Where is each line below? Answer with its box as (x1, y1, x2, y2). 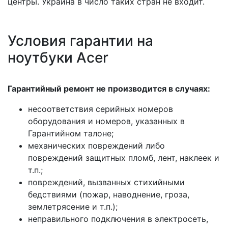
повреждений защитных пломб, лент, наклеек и (28, 153, 219, 163)
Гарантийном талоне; (28, 128, 113, 138)
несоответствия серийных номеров (28, 104, 173, 114)
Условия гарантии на (8, 32, 153, 49)
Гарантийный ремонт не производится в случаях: (8, 83, 210, 94)
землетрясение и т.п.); (28, 202, 118, 212)
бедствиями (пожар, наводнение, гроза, (28, 189, 189, 199)
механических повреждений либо (28, 140, 165, 151)
